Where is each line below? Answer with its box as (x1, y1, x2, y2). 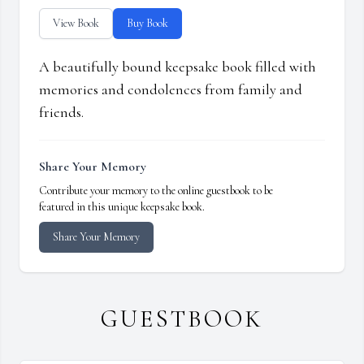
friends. (39, 103, 84, 122)
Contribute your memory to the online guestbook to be (39, 184, 273, 198)
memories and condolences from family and (39, 80, 302, 99)
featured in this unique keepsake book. (39, 200, 205, 214)
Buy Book (127, 16, 168, 31)
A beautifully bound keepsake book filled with (39, 58, 316, 76)
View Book (53, 16, 99, 31)
